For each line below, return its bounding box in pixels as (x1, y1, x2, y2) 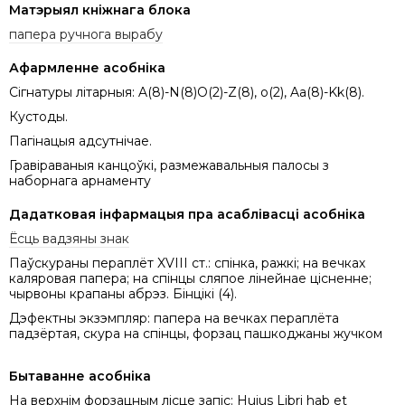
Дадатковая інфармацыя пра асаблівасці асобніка (9, 206, 365, 223)
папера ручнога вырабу (9, 26, 163, 43)
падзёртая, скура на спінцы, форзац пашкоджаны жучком (9, 325, 382, 343)
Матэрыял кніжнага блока (9, 2, 191, 19)
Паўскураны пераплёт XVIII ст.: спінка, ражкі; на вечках (9, 255, 365, 272)
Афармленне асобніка (9, 60, 165, 77)
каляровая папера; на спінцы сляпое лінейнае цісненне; (9, 270, 372, 287)
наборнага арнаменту (9, 173, 151, 190)
